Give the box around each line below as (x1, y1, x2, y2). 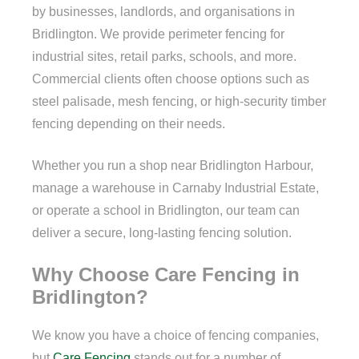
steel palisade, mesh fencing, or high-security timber (32, 94, 326, 108)
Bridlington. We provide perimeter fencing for (32, 26, 284, 41)
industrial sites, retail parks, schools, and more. (32, 49, 296, 63)
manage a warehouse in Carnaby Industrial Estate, (32, 180, 319, 195)
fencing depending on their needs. (32, 116, 225, 131)
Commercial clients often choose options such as (32, 71, 309, 86)
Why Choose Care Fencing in (32, 263, 300, 285)
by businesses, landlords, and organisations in (32, 4, 295, 18)
